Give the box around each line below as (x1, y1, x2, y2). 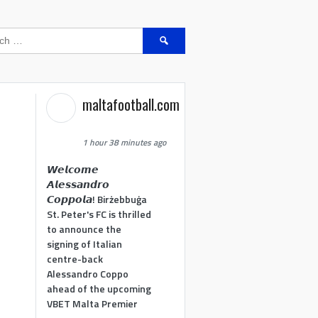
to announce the (47, 221, 122, 236)
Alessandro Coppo (47, 265, 129, 281)
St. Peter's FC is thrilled (47, 206, 152, 221)
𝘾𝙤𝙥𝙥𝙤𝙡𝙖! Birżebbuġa (47, 191, 148, 207)
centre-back (47, 251, 104, 266)
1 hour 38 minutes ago (82, 136, 167, 149)
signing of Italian (47, 236, 123, 251)
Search (142, 27, 174, 42)
